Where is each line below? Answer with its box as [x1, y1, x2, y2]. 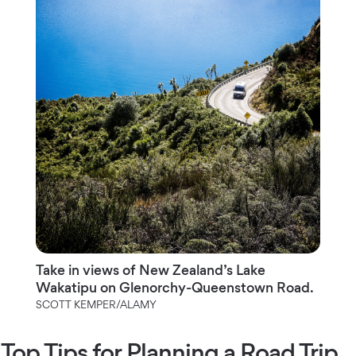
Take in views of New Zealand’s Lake [35, 261, 265, 278]
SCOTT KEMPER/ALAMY [35, 297, 157, 311]
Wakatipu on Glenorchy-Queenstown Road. [35, 278, 314, 296]
